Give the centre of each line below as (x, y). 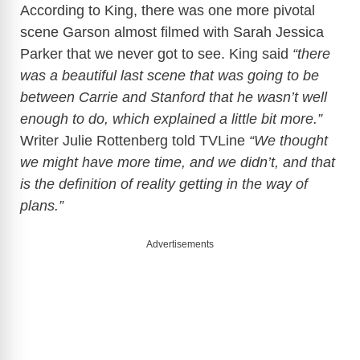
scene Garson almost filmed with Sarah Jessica (172, 32)
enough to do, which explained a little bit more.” (171, 119)
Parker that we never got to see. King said (156, 53)
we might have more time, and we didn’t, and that (178, 162)
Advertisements (180, 244)
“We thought (286, 140)
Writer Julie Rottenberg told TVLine (133, 140)
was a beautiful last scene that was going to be (170, 75)
